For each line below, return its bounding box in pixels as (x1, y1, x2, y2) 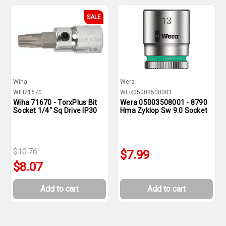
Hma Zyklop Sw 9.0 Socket (120, 106, 207, 115)
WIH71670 (13, 89, 42, 96)
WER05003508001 (120, 89, 172, 96)
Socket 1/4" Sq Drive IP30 (13, 106, 97, 115)
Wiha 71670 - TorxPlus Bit (13, 98, 97, 106)
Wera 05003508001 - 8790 (120, 98, 207, 106)
